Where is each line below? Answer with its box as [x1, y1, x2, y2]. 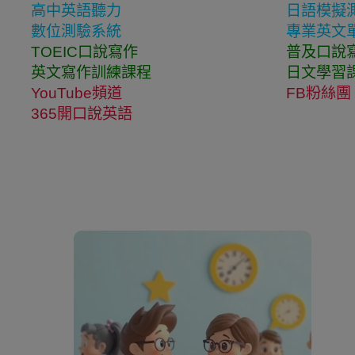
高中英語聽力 [31, 2, 121, 19]
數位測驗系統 [31, 23, 121, 40]
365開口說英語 [31, 105, 132, 122]
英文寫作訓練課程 [31, 64, 151, 81]
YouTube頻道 [31, 85, 122, 101]
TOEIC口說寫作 [31, 44, 138, 60]
